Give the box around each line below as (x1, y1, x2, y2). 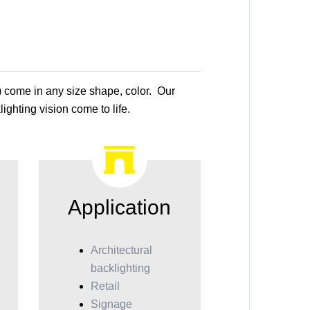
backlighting (90, 262, 150, 274)
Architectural (90, 244, 152, 256)
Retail (90, 280, 120, 292)
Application (68, 196, 172, 219)
